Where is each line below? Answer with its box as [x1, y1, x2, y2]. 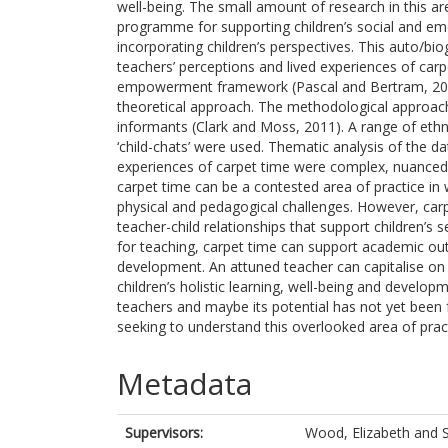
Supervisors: [125, 423, 203, 442]
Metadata [117, 363, 252, 404]
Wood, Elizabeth [305, 423, 410, 442]
